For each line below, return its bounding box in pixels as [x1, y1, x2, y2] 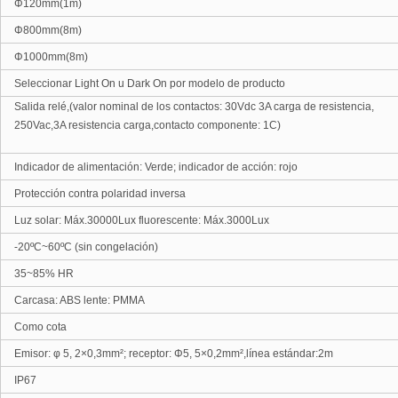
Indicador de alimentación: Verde [14, 161, 173, 173]
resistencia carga [66, 119, 151, 131]
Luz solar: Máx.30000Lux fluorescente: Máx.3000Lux [14, 214, 269, 227]
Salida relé [14, 100, 67, 113]
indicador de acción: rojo [176, 161, 298, 173]
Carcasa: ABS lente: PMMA [14, 294, 145, 306]
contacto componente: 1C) [154, 119, 281, 131]
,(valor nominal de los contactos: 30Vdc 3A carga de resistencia [67, 100, 371, 113]
